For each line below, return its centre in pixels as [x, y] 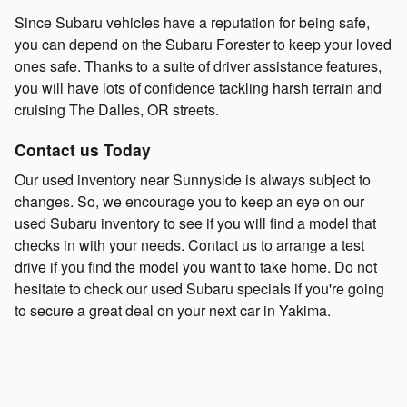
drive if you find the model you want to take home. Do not [196, 266]
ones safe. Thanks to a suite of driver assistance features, [198, 66]
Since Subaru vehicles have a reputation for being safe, [192, 23]
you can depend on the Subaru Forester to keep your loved [203, 45]
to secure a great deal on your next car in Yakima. [173, 310]
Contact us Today [83, 150]
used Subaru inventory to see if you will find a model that [195, 223]
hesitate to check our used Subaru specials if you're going [199, 288]
